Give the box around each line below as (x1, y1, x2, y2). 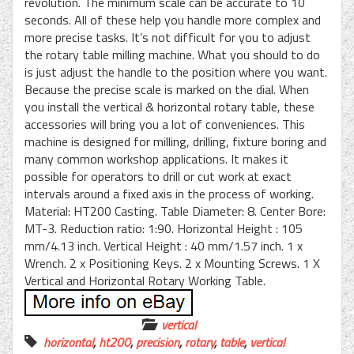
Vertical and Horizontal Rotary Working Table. (24, 271, 265, 290)
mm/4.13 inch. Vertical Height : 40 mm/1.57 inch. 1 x (24, 236, 303, 255)
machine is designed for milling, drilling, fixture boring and (24, 132, 326, 151)
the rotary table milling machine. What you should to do (24, 45, 320, 64)
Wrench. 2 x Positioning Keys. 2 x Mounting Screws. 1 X (24, 254, 320, 273)
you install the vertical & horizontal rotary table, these (24, 97, 314, 116)
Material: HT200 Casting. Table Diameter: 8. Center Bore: (24, 201, 326, 220)
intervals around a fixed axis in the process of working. (24, 184, 314, 203)
